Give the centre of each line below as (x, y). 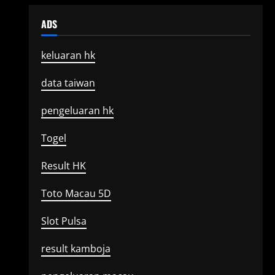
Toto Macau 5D (76, 193)
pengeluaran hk (77, 110)
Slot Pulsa (64, 221)
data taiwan (68, 83)
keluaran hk (68, 55)
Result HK (63, 166)
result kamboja (76, 249)
